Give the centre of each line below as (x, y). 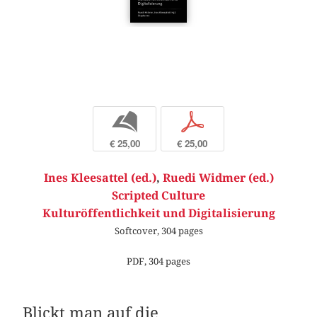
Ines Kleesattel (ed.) (100, 178)
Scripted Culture (158, 195)
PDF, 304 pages (158, 261)
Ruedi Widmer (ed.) (218, 178)
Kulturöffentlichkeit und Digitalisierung (158, 213)
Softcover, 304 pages (158, 230)
